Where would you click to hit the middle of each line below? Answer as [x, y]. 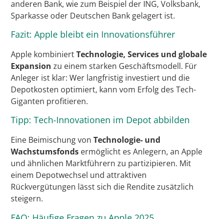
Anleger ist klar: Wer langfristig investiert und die [100, 77]
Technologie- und [127, 140]
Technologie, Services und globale [142, 54]
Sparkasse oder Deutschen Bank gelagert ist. [93, 15]
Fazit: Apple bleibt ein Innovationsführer [93, 34]
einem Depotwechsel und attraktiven [79, 175]
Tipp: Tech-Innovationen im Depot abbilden [100, 120]
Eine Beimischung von [52, 140]
